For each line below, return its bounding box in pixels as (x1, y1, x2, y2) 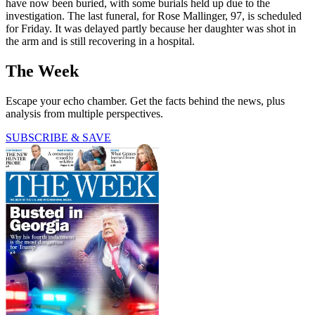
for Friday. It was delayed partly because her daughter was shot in (6, 22, 296, 35)
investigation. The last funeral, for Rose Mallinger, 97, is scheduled (6, 10, 302, 22)
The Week (6, 62, 79, 81)
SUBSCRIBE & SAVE (6, 131, 111, 144)
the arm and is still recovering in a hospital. (6, 35, 195, 48)
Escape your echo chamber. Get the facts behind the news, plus (6, 95, 285, 108)
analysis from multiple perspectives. (6, 108, 163, 120)
